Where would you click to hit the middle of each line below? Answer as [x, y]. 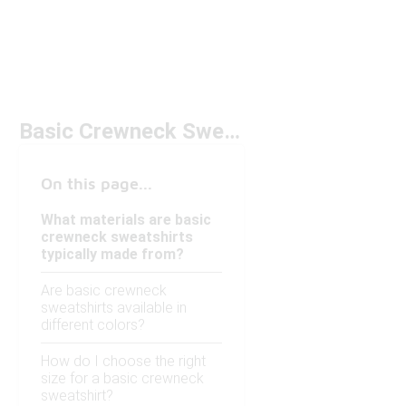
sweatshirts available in [114, 308]
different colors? [93, 325]
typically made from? [112, 255]
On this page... [97, 184]
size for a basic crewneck [122, 379]
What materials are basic [126, 220]
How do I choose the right [123, 362]
